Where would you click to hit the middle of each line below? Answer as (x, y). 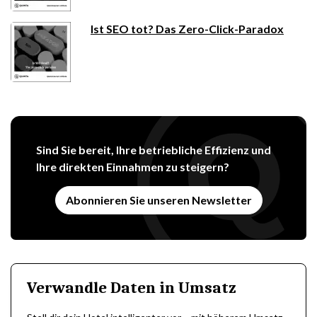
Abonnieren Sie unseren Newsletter (158, 200)
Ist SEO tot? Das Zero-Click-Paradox (187, 29)
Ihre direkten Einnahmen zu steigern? (133, 167)
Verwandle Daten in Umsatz (132, 288)
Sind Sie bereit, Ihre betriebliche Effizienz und (154, 150)
